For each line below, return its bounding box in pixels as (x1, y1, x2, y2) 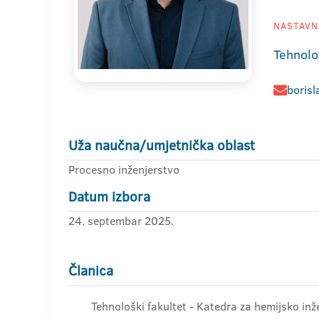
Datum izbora (68, 187, 150, 206)
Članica (68, 261, 113, 281)
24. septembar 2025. (68, 213, 174, 229)
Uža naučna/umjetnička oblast (68, 136, 255, 155)
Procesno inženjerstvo (68, 162, 179, 177)
